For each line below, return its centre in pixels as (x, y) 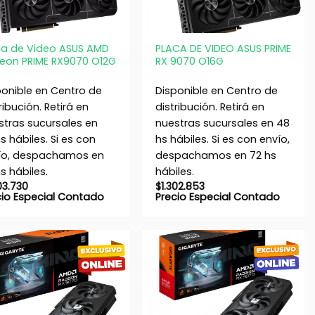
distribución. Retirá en (210, 107)
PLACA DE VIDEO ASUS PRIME (223, 49)
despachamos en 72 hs (216, 156)
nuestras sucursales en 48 (222, 123)
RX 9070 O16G (189, 62)
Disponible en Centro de (216, 91)
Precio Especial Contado (217, 197)
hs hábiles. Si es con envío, (222, 140)
